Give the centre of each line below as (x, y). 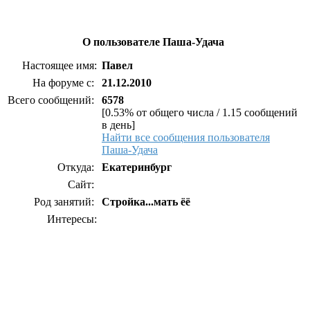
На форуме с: (65, 83)
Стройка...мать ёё (146, 202)
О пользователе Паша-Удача (153, 42)
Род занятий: (65, 202)
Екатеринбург (137, 167)
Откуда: (77, 167)
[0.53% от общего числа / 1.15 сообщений (200, 112)
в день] (118, 125)
